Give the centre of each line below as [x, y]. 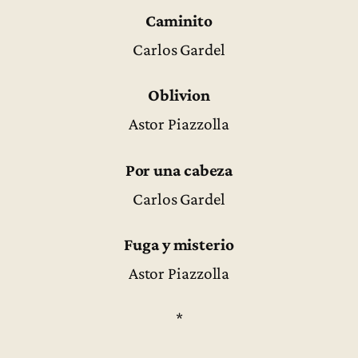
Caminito [179, 21]
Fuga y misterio [179, 244]
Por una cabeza [179, 170]
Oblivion [179, 95]
